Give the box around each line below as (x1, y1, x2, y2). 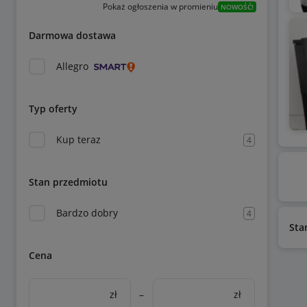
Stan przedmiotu (29, 175, 108, 188)
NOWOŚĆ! (220, 2, 254, 12)
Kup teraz (56, 133, 101, 146)
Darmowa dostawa (29, 29, 116, 42)
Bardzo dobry (56, 206, 118, 219)
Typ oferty (29, 102, 77, 115)
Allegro (56, 60, 88, 73)
